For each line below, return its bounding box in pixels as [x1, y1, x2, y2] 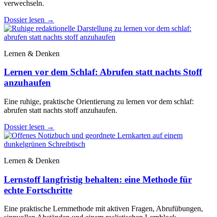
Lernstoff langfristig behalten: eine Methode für [4, 174, 192, 185]
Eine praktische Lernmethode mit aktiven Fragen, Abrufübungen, [4, 204, 203, 213]
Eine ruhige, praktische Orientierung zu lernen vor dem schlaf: [4, 97, 194, 106]
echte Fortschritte [4, 185, 72, 195]
